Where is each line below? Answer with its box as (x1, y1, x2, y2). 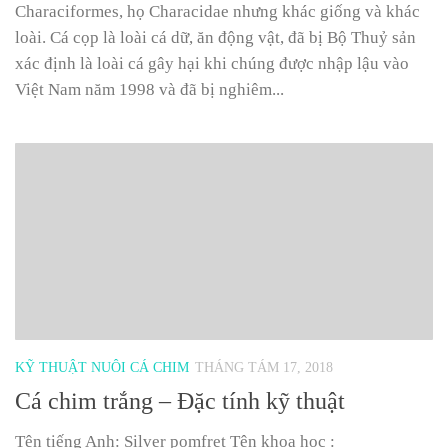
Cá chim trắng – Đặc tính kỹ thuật (15, 387, 345, 414)
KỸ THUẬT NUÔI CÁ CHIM (15, 359, 189, 375)
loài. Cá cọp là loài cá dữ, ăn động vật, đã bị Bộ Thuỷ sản (15, 27, 416, 47)
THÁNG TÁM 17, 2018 (195, 359, 333, 375)
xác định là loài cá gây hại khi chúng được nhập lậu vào (15, 53, 409, 73)
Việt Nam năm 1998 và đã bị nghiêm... (15, 79, 284, 99)
